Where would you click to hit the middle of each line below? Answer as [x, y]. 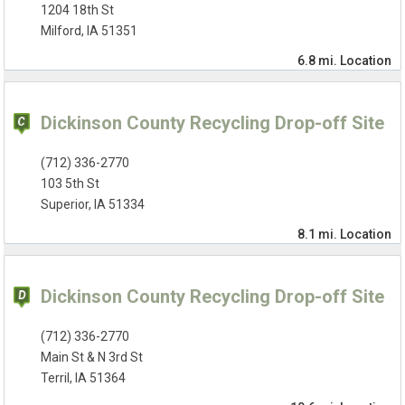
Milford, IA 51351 [89, 31]
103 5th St [71, 184]
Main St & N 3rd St [92, 358]
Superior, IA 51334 [93, 205]
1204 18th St [78, 10]
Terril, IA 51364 [84, 378]
